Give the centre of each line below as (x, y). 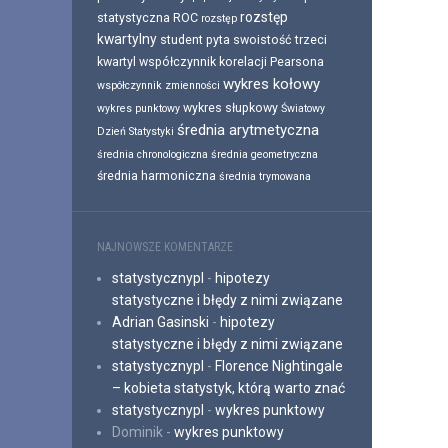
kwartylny (127, 39)
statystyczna (133, 17)
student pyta (195, 39)
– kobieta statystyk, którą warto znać (228, 388)
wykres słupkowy (230, 107)
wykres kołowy (271, 84)
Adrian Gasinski (160, 322)
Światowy (303, 108)
